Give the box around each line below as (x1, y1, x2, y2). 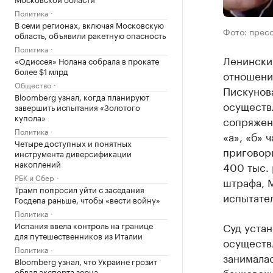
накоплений (15, 157, 61, 169)
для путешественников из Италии (15, 229, 143, 241)
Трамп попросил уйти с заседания (15, 183, 144, 195)
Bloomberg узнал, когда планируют (15, 90, 149, 102)
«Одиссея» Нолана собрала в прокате (15, 54, 159, 66)
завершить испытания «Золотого (15, 101, 140, 113)
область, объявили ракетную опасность (15, 29, 166, 41)
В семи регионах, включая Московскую (15, 18, 164, 30)
